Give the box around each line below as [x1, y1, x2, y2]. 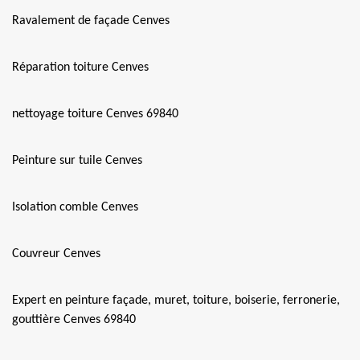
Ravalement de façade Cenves [12, 14, 170, 27]
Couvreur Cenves [12, 247, 100, 260]
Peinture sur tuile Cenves [12, 154, 142, 167]
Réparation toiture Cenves [12, 61, 149, 74]
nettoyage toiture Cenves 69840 [12, 108, 178, 121]
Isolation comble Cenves [12, 201, 138, 214]
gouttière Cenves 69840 [12, 313, 136, 326]
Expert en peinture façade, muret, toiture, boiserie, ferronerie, [12, 294, 340, 307]
